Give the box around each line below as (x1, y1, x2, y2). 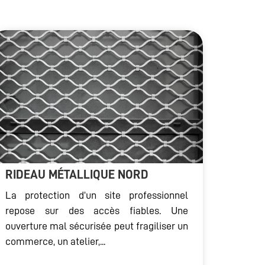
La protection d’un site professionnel (5, 190, 188, 201)
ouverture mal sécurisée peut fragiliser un (5, 221, 188, 232)
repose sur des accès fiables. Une (5, 205, 188, 216)
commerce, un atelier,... (5, 236, 105, 247)
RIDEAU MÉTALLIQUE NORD (5, 169, 148, 182)
